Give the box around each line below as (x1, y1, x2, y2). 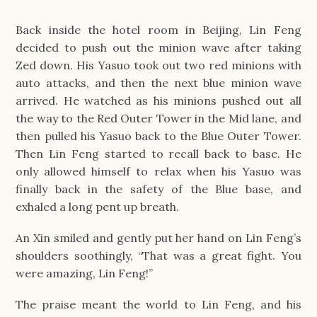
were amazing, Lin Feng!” (16, 265, 154, 280)
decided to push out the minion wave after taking (16, 40, 301, 54)
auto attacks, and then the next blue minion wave (16, 75, 301, 90)
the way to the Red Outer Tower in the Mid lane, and (16, 110, 301, 125)
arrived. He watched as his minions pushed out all (16, 93, 301, 108)
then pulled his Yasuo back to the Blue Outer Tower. (16, 128, 301, 143)
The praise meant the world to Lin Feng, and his (16, 297, 301, 312)
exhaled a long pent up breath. (16, 199, 183, 214)
